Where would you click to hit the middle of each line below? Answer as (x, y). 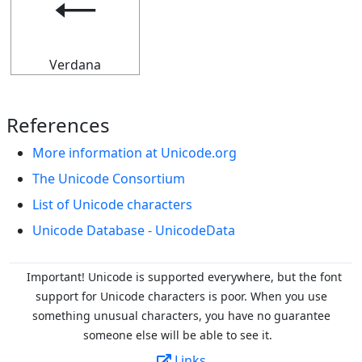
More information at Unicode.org (135, 153)
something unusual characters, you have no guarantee (181, 316)
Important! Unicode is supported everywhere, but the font (184, 277)
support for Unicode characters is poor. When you (171, 296)
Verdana (75, 65)
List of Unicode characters (112, 204)
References (58, 125)
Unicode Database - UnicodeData (134, 230)
